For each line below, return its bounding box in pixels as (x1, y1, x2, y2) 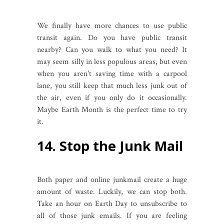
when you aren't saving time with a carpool (37, 68, 187, 79)
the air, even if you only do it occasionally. (37, 92, 187, 103)
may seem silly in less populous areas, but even (37, 56, 187, 67)
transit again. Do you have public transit (37, 32, 187, 43)
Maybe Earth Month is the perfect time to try (37, 104, 187, 115)
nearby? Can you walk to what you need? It (37, 44, 187, 55)
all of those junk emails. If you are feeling (37, 210, 187, 221)
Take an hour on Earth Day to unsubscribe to (37, 198, 187, 209)
